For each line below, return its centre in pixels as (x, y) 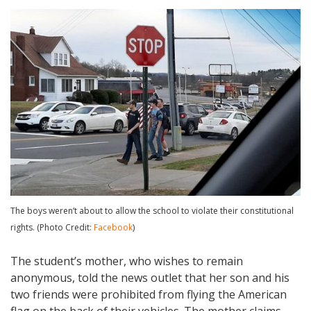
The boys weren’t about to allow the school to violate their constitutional (152, 211)
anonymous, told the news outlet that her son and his (150, 278)
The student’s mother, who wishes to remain (127, 261)
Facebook (113, 228)
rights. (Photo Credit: (52, 228)
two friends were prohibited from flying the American (149, 295)
